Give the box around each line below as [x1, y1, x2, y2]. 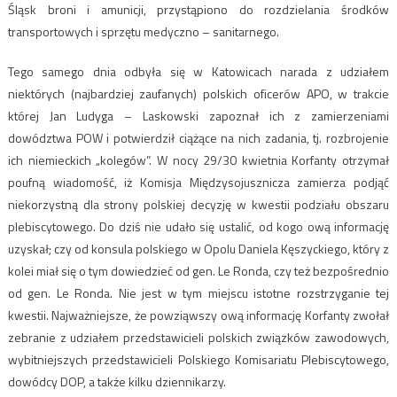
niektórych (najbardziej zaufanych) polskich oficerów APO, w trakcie [7, 84, 390, 104]
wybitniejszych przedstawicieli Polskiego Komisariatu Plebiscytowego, [7, 350, 390, 370]
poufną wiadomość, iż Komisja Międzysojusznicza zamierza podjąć [7, 173, 390, 192]
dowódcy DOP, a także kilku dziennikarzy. [7, 372, 226, 392]
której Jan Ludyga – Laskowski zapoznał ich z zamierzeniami [7, 106, 390, 126]
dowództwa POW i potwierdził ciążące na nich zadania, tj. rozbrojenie [7, 128, 390, 148]
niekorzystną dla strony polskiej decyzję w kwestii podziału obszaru [7, 195, 390, 214]
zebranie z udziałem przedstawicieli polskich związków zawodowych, [7, 328, 390, 347]
